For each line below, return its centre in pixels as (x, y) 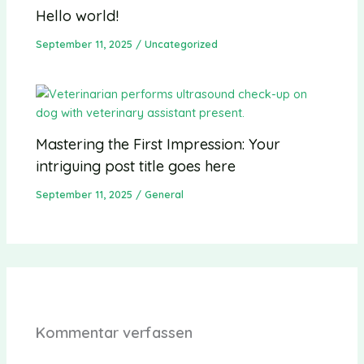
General (165, 195)
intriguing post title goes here (136, 167)
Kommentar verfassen (115, 333)
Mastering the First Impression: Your (158, 145)
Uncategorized (182, 44)
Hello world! (78, 16)
